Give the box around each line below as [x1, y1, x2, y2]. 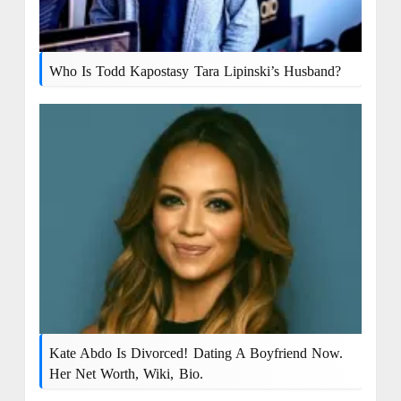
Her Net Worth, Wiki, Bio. [48, 366, 203, 382]
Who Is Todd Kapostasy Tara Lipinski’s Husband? [48, 63, 341, 79]
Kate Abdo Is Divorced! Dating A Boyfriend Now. [48, 346, 344, 362]
